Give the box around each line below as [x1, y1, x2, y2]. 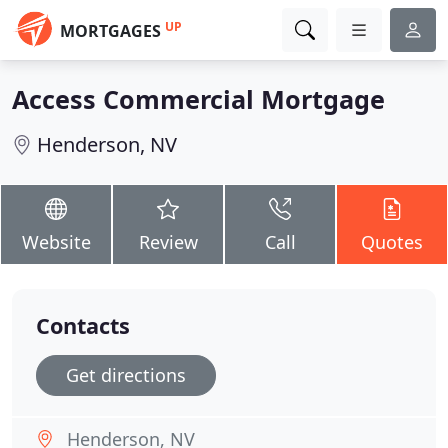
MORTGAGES [60, 20, 161, 42]
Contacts [36, 311, 130, 340]
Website [21, 230, 91, 254]
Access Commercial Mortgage [12, 82, 385, 116]
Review [138, 230, 198, 254]
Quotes [361, 230, 423, 254]
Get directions [66, 363, 186, 387]
